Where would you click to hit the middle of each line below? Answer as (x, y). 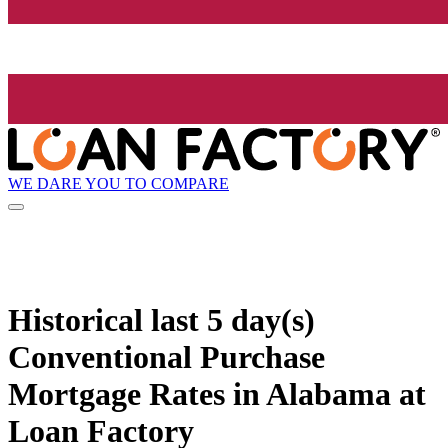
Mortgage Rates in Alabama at (217, 393)
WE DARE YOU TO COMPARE (118, 183)
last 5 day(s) (233, 319)
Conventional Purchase (166, 356)
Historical (79, 319)
